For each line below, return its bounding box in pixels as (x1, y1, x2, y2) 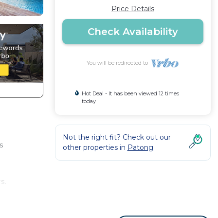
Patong (127, 143, 153, 152)
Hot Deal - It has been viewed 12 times (82, 90, 180, 97)
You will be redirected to (87, 59, 151, 66)
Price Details (111, 4, 154, 13)
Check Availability (87, 26, 178, 37)
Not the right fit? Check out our (62, 133, 171, 142)
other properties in (62, 143, 127, 152)
